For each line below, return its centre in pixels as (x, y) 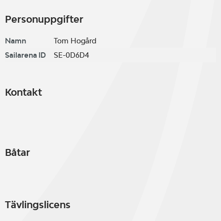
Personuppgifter (44, 19)
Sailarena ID (25, 55)
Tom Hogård (75, 41)
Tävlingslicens (38, 205)
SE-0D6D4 (72, 55)
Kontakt (23, 92)
